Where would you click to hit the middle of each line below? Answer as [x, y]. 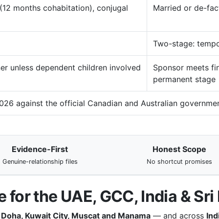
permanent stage [184, 79]
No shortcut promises [179, 162]
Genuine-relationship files [40, 162]
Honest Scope [179, 149]
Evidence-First [40, 149]
